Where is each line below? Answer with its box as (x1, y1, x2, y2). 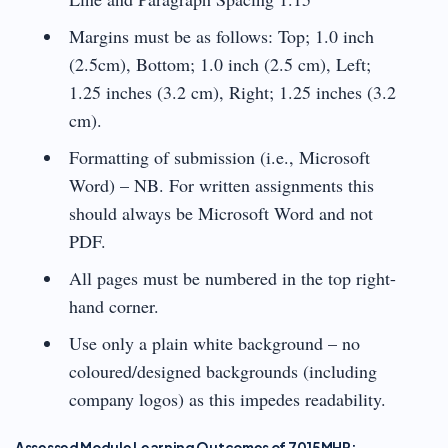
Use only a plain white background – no (68, 330, 360, 355)
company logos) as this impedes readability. (68, 386, 392, 411)
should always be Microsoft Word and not (68, 200, 373, 225)
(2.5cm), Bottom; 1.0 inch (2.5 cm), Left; (68, 51, 371, 76)
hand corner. (68, 293, 159, 318)
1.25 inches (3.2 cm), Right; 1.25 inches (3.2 (68, 79, 396, 104)
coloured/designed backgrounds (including (68, 358, 377, 383)
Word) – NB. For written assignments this (68, 172, 374, 197)
